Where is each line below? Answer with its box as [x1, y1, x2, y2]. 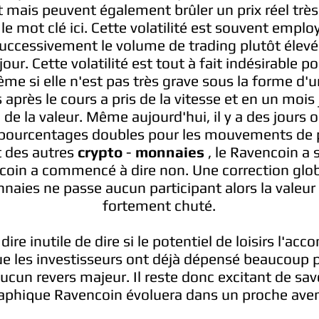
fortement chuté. [103, 197, 216, 214]
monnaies [135, 143, 204, 161]
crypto [78, 143, 122, 161]
